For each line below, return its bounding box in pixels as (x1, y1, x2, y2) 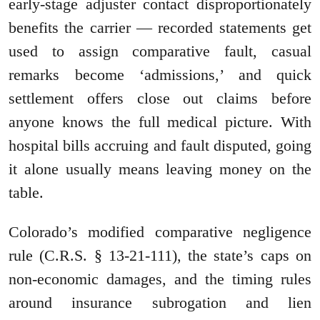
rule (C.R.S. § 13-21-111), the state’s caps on (9, 246, 311, 265)
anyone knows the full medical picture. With (9, 113, 311, 131)
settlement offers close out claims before (9, 89, 311, 108)
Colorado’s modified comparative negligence (9, 223, 311, 241)
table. (9, 184, 44, 202)
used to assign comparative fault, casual (9, 42, 311, 61)
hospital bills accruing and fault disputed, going (9, 136, 311, 155)
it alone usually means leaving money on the (9, 160, 311, 179)
